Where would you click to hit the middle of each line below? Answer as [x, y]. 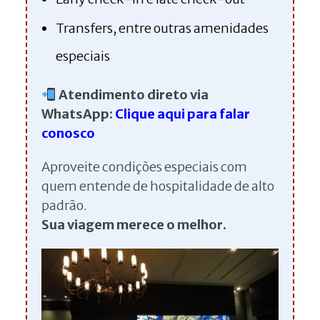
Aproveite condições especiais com [144, 166]
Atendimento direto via [133, 94]
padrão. [64, 205]
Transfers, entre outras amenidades [162, 28]
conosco [68, 133]
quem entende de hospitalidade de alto [158, 186]
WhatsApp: [78, 114]
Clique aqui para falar [182, 114]
